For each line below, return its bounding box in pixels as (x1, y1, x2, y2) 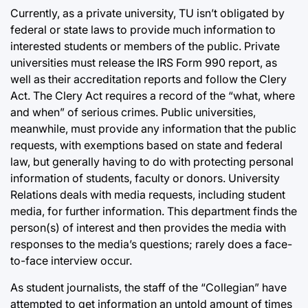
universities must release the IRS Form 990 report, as (10, 55, 277, 69)
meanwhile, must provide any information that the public (10, 121, 296, 135)
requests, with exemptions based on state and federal (10, 137, 283, 152)
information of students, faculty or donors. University (10, 170, 280, 185)
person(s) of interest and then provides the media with (10, 220, 286, 234)
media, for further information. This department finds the (10, 203, 297, 218)
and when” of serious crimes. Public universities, (10, 104, 256, 119)
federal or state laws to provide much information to (10, 22, 276, 36)
